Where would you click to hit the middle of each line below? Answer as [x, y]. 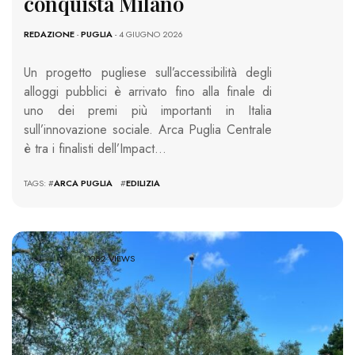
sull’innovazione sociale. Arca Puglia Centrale [148, 129]
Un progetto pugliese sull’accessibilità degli [148, 72]
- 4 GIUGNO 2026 [148, 34]
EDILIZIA [143, 183]
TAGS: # [39, 183]
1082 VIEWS [111, 259]
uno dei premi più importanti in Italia [148, 110]
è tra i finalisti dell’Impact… [95, 148]
